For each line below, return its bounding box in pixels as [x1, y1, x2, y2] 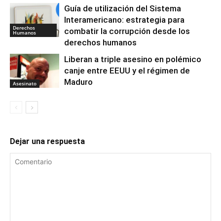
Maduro [64, 77, 93, 87]
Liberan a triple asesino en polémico [64, 54, 201, 65]
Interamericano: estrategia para [64, 15, 184, 25]
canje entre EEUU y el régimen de [64, 66, 190, 76]
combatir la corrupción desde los [64, 26, 190, 37]
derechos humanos [64, 37, 137, 48]
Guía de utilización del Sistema [64, 3, 181, 14]
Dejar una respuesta [10, 137, 85, 147]
